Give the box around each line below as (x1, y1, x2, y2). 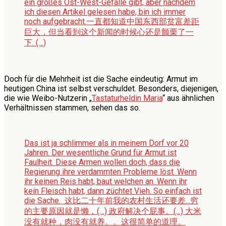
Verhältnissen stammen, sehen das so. (4, 102, 140, 112)
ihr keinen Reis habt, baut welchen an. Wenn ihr (24, 176, 187, 186)
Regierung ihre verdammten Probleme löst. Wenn (24, 166, 197, 177)
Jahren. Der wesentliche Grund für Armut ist (24, 147, 177, 157)
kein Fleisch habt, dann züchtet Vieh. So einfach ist (24, 186, 202, 196)
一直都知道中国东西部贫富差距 (86, 16, 199, 26)
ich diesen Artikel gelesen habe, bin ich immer (24, 7, 186, 17)
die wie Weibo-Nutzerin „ (4, 93, 92, 103)
